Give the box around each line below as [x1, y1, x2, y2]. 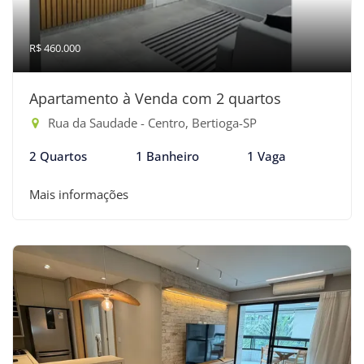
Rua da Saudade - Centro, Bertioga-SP [45, 115, 257, 131]
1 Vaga [247, 148, 287, 164]
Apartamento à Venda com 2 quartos [29, 89, 281, 108]
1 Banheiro [135, 148, 199, 164]
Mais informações [29, 186, 128, 202]
